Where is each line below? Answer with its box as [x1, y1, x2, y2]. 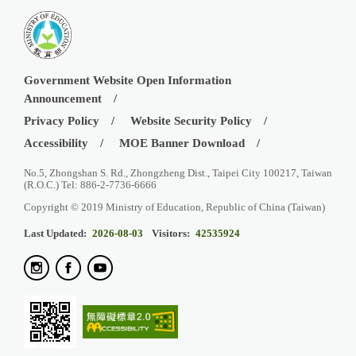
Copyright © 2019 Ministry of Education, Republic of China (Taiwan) [24, 200, 325, 213]
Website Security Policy [130, 114, 252, 127]
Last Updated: [24, 226, 87, 239]
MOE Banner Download [119, 136, 245, 149]
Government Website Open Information [24, 73, 231, 87]
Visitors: [152, 226, 190, 239]
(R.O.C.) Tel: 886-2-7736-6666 [24, 178, 157, 191]
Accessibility [24, 136, 88, 149]
